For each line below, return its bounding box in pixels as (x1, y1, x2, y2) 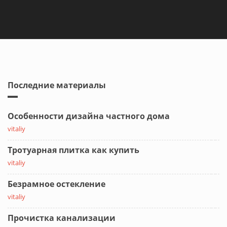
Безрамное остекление (8, 178, 105, 190)
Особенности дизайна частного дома (8, 110, 170, 122)
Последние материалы (8, 79, 106, 91)
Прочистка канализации (8, 212, 116, 223)
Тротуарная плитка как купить (8, 144, 139, 156)
